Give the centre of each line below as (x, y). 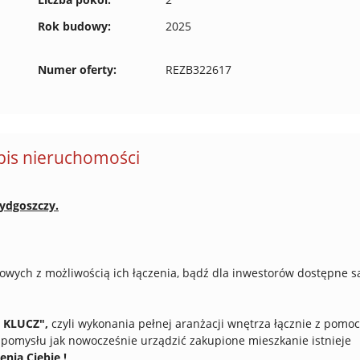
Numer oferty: (77, 70)
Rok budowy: (74, 26)
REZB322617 (199, 70)
